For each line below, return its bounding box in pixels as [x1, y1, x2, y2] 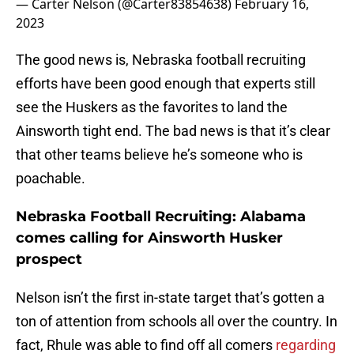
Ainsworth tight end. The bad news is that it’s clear [16, 122, 330, 140]
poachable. [16, 170, 85, 187]
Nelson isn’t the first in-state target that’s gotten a [16, 289, 325, 307]
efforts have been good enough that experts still [16, 75, 315, 92]
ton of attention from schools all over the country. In [16, 313, 337, 330]
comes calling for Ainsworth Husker [16, 229, 283, 247]
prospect [16, 250, 82, 269]
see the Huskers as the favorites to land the [16, 99, 288, 116]
